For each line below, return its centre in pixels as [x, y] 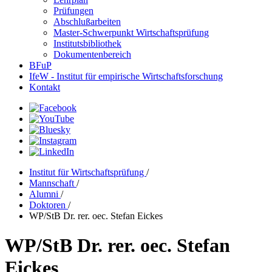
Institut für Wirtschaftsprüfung [88, 172]
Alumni [45, 194]
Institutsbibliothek [87, 43]
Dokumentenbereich [92, 54]
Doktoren [49, 205]
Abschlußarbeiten [87, 22]
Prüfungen [73, 11]
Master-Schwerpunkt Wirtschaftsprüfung [131, 32]
